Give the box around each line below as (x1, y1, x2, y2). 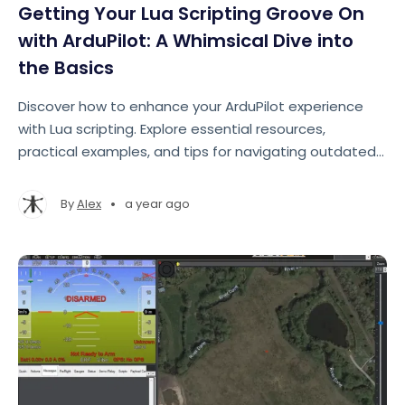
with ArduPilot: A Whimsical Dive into (18, 28, 353, 53)
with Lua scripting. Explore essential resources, (18, 119, 325, 138)
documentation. (18, 165, 127, 184)
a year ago (125, 195, 190, 212)
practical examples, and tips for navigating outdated (18, 142, 376, 161)
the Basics (18, 55, 114, 80)
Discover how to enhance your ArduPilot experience (18, 97, 363, 116)
